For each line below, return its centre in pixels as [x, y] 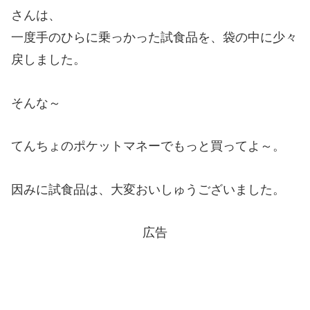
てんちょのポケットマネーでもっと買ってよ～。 [148, 146]
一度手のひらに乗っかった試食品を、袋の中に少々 [154, 38]
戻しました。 [48, 60]
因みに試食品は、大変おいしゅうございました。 [148, 189]
